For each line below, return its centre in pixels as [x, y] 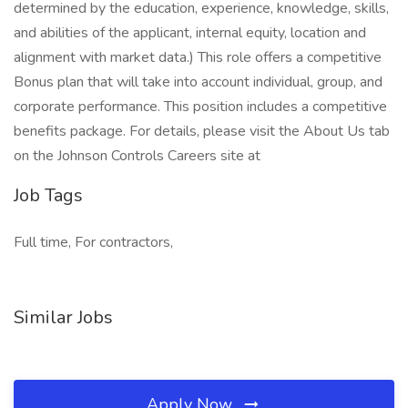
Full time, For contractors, [93, 242]
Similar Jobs [63, 317]
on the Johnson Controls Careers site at [137, 156]
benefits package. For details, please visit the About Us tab [202, 131]
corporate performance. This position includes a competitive [200, 107]
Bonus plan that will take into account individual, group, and [198, 82]
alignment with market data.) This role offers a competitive [198, 57]
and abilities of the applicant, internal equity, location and [190, 33]
